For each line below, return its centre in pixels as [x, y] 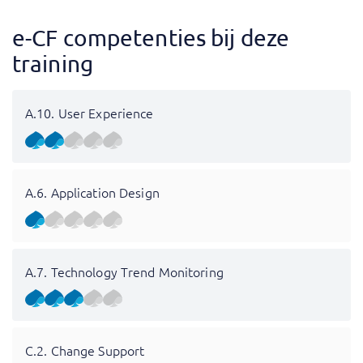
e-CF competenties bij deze [151, 38]
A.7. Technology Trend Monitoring [124, 271]
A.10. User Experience [90, 113]
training [53, 64]
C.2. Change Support [85, 350]
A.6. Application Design [92, 192]
